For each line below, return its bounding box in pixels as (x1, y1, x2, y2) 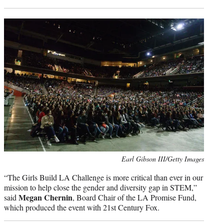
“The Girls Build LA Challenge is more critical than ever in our (4, 172, 203, 183)
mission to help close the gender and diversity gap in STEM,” (4, 182, 197, 193)
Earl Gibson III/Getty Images (121, 154, 204, 164)
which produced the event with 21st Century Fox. (4, 202, 159, 213)
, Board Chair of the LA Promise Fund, (72, 192, 196, 203)
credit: (3, 164, 22, 174)
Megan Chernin (18, 191, 72, 203)
